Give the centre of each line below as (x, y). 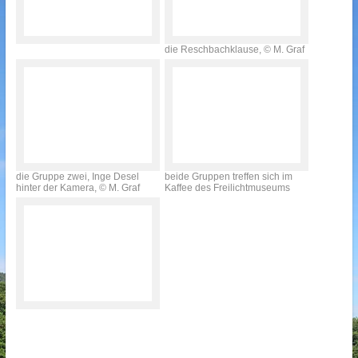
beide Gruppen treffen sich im (228, 177)
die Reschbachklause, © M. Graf (234, 50)
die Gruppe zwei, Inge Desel (77, 177)
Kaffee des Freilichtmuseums (227, 188)
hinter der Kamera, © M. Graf (78, 188)
